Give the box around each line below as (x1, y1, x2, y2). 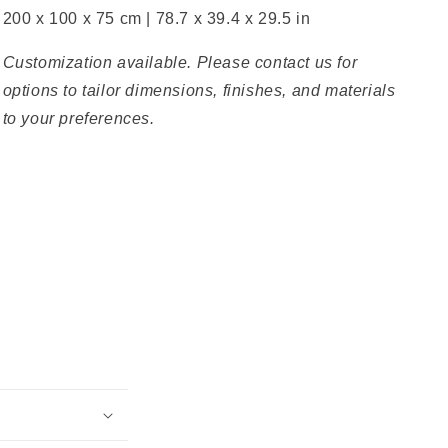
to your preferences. (2, 110, 155, 127)
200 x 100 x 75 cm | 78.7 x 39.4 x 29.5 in (2, 10, 311, 27)
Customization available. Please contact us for (2, 54, 358, 71)
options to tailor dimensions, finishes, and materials (2, 82, 396, 99)
